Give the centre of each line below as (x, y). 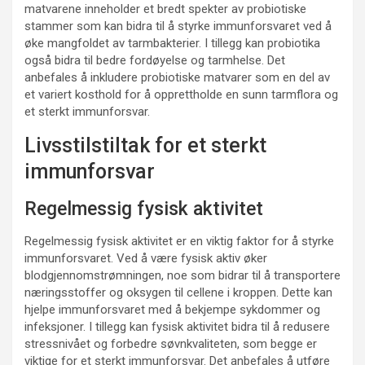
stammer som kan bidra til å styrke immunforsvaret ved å (178, 26)
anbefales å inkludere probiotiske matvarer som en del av (177, 77)
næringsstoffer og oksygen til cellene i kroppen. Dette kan (178, 292)
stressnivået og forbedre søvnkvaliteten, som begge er (171, 344)
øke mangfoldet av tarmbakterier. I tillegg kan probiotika (172, 43)
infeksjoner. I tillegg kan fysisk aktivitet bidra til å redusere (177, 327)
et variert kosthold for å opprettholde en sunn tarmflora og (181, 95)
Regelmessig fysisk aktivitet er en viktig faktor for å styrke (179, 241)
